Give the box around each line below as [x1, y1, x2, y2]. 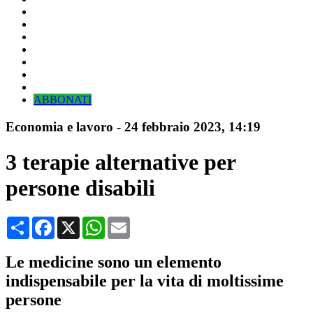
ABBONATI [34, 94, 92, 105]
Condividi [29, 215, 73, 228]
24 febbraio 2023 [124, 119, 221, 134]
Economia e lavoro [6, 119, 113, 134]
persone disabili [6, 175, 155, 201]
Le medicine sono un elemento [6, 252, 221, 271]
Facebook [54, 215, 98, 228]
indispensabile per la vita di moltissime [6, 271, 284, 290]
